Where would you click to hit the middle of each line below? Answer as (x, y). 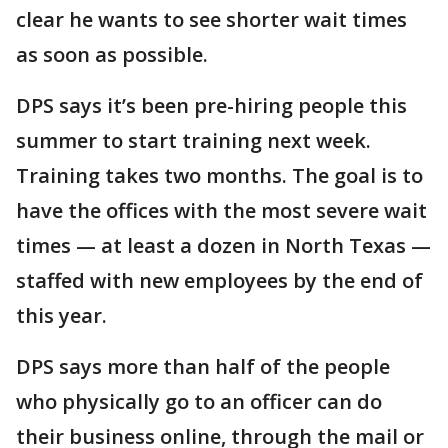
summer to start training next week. (193, 140)
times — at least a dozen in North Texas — (223, 245)
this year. (61, 315)
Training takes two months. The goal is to (219, 175)
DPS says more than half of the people (203, 366)
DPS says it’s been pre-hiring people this (211, 105)
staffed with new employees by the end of (219, 280)
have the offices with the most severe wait (221, 210)
